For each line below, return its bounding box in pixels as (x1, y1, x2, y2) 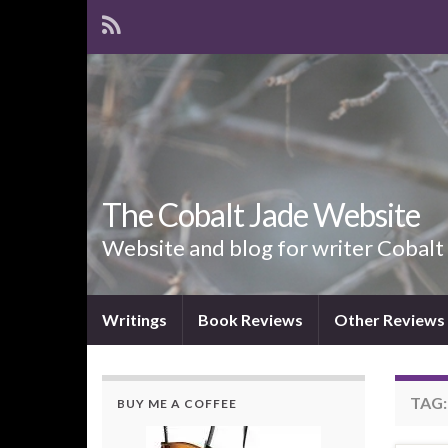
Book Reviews (198, 310, 303, 330)
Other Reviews (334, 310, 445, 330)
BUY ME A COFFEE (117, 396, 237, 412)
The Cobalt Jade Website (102, 195, 420, 235)
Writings (102, 310, 167, 330)
